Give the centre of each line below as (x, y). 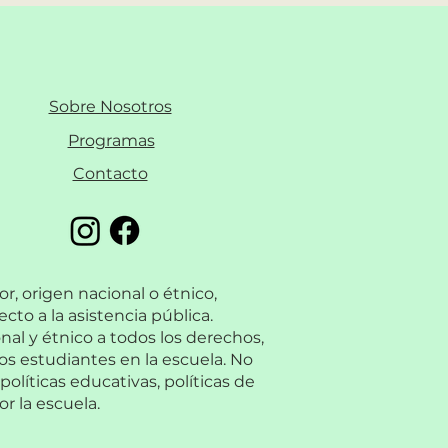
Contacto (110, 173)
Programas (111, 140)
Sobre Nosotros (110, 106)
